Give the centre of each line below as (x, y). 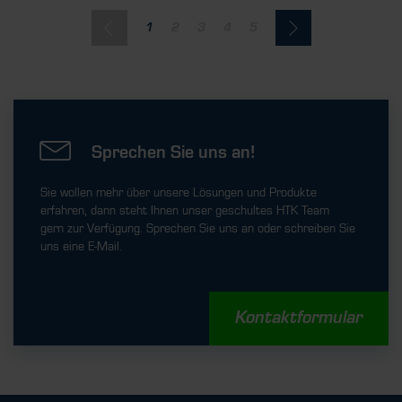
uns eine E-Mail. (81, 247)
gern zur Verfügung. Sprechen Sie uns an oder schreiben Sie (198, 229)
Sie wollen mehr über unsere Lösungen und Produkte (179, 193)
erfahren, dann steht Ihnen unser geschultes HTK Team (185, 211)
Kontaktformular (299, 319)
